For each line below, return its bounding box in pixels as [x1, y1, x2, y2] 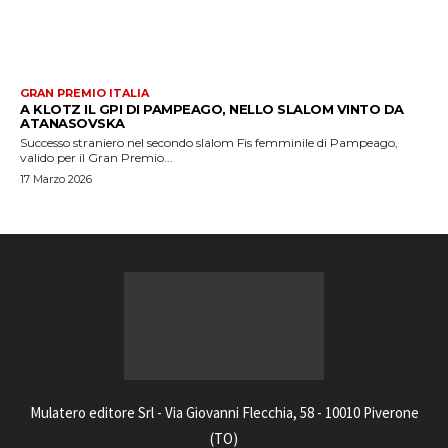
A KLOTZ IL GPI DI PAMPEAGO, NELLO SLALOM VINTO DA [20, 100, 404, 117]
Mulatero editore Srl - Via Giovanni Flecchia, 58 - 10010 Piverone [29, 403, 419, 423]
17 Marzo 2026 [20, 171, 92, 186]
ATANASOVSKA [20, 114, 125, 131]
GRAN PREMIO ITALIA [20, 85, 149, 100]
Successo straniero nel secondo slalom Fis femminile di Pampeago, [20, 134, 398, 150]
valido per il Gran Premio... [20, 149, 173, 165]
